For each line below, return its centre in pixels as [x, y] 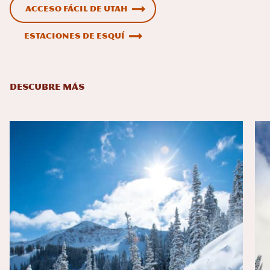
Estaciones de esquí [74, 36]
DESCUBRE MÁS [47, 87]
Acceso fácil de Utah [77, 9]
